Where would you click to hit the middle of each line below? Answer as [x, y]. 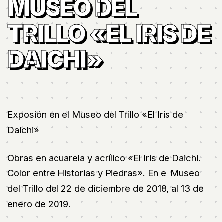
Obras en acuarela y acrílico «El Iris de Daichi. [104, 158]
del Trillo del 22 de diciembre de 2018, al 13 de [106, 188]
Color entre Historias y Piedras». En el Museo [104, 173]
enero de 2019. [39, 204]
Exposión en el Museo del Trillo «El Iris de [95, 114]
